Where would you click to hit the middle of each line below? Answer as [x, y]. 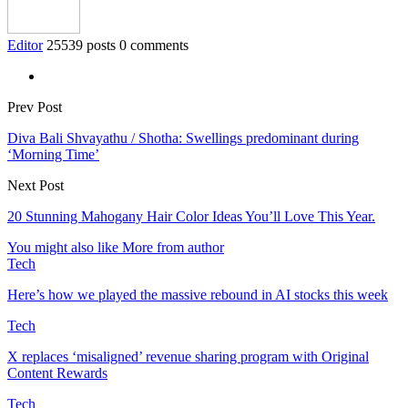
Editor [25, 45]
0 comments [154, 45]
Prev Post [35, 107]
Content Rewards [57, 372]
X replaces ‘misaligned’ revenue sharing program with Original [188, 356]
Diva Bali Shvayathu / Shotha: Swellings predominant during [183, 138]
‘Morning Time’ [53, 154]
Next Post [36, 185]
